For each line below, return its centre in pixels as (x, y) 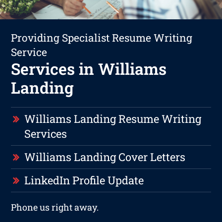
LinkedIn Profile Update (84, 180)
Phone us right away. (55, 207)
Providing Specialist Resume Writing (102, 37)
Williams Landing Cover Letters (105, 157)
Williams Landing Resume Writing (113, 118)
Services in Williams (89, 68)
